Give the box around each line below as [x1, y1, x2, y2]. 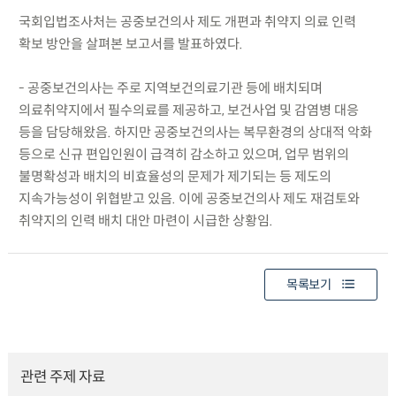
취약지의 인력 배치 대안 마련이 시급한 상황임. [18, 211, 273, 229]
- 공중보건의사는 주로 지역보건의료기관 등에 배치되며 [18, 79, 323, 96]
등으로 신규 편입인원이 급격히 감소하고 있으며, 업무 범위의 [18, 145, 349, 163]
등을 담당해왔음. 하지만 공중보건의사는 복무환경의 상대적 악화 [18, 123, 372, 141]
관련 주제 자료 [20, 368, 105, 387]
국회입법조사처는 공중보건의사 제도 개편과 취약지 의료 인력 [18, 12, 356, 30]
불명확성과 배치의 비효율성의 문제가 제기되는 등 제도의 [18, 167, 331, 185]
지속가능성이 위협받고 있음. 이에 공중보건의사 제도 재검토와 [18, 189, 360, 207]
